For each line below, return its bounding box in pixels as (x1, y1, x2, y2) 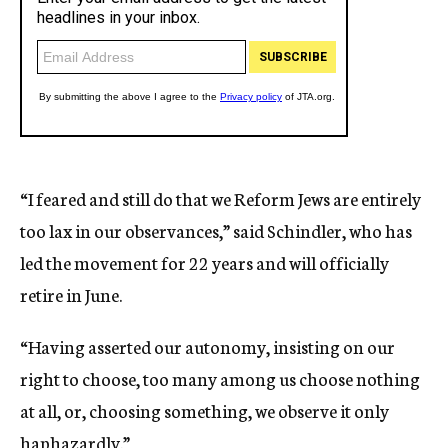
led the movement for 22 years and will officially (20, 249, 389, 275)
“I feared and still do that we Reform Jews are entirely (20, 185, 421, 211)
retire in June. (20, 281, 122, 307)
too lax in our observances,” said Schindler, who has (20, 217, 412, 243)
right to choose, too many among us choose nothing (20, 365, 420, 391)
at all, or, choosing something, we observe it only (20, 397, 389, 423)
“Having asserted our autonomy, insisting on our (20, 333, 395, 359)
